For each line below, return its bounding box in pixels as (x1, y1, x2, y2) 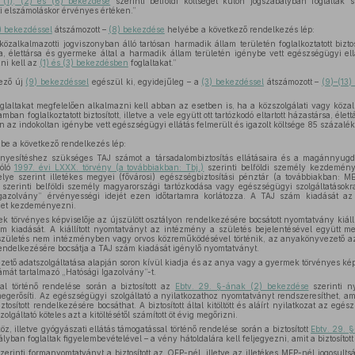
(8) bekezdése (108, 25, 165, 34)
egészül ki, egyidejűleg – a (89, 77, 202, 86)
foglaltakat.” (128, 58, 177, 67)
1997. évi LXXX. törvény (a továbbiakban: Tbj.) (13, 162, 204, 172)
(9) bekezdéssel (25, 77, 90, 86)
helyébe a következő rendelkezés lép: (164, 25, 315, 34)
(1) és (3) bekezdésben (39, 58, 128, 67)
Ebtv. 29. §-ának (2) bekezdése (174, 281, 309, 291)
